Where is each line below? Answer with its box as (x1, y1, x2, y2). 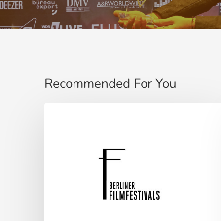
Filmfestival (44, 121, 87, 131)
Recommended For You (44, 75, 177, 93)
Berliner (44, 105, 73, 115)
